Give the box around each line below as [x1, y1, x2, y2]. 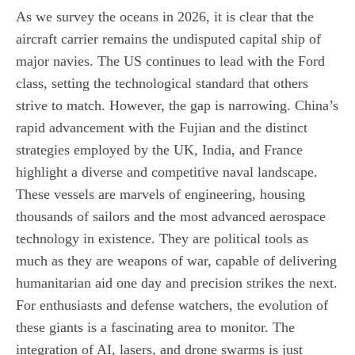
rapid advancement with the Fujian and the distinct [16, 119, 307, 136]
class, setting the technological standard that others [16, 74, 308, 91]
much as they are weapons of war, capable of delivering [16, 252, 337, 269]
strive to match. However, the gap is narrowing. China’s [16, 97, 338, 113]
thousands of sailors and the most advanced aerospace [16, 208, 326, 224]
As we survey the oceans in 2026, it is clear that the [16, 8, 314, 25]
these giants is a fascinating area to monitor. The [16, 319, 295, 335]
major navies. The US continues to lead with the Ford [16, 52, 325, 69]
